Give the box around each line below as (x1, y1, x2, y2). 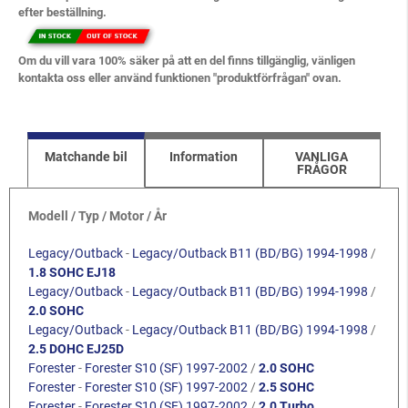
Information (169, 149, 239, 165)
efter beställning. (18, 5, 107, 20)
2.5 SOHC (259, 380, 314, 395)
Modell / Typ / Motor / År (28, 209, 167, 224)
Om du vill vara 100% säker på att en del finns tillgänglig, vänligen (18, 53, 355, 67)
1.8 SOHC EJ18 (28, 265, 116, 280)
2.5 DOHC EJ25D (28, 342, 124, 357)
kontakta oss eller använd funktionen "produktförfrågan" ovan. (18, 70, 342, 85)
